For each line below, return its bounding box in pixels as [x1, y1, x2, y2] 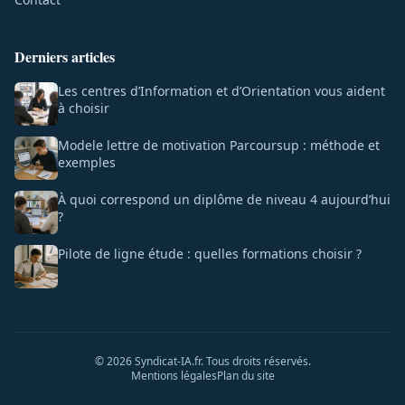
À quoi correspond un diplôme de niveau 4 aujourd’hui [58, 190, 391, 208]
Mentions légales [130, 367, 217, 383]
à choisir [58, 99, 109, 117]
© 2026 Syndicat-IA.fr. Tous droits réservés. [94, 353, 311, 369]
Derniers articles [14, 45, 115, 67]
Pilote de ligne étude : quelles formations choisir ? [58, 244, 362, 262]
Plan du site [216, 367, 275, 383]
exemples [58, 153, 116, 171]
